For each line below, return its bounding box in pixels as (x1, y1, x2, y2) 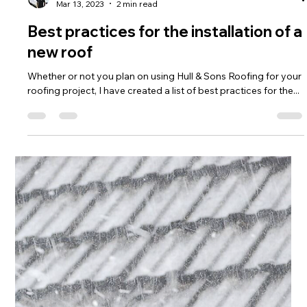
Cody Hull (56, 137, 95, 148)
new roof (27, 193, 93, 212)
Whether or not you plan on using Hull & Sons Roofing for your (27, 220, 302, 233)
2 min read (116, 149, 158, 160)
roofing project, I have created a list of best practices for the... (27, 234, 300, 247)
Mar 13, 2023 (56, 149, 105, 160)
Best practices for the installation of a (27, 172, 303, 192)
